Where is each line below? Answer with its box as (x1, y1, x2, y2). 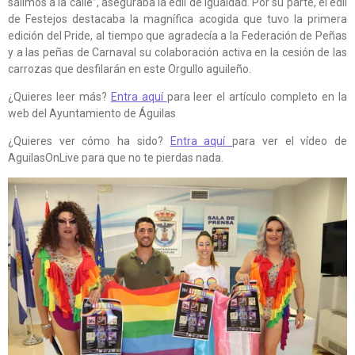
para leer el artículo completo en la (166, 90, 348, 103)
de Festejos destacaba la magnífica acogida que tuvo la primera (8, 12, 347, 25)
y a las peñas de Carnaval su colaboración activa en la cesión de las (8, 45, 347, 59)
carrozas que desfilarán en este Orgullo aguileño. (8, 62, 251, 75)
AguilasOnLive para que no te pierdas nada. (8, 151, 223, 164)
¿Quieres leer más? (8, 90, 111, 103)
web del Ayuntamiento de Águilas (8, 106, 176, 120)
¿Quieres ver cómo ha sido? (8, 134, 170, 147)
